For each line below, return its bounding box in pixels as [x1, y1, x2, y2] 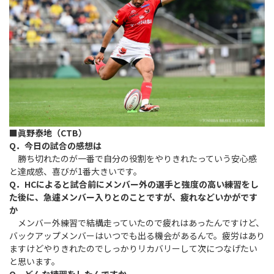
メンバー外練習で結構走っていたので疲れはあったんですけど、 [9, 217, 264, 229]
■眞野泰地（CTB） [9, 127, 87, 139]
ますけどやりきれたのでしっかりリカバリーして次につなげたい [9, 242, 257, 255]
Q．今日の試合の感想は [9, 139, 102, 152]
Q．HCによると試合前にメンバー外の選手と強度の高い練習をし [9, 178, 259, 191]
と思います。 [9, 255, 60, 268]
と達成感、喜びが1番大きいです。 [9, 165, 142, 178]
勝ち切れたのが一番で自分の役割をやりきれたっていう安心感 [9, 152, 257, 165]
